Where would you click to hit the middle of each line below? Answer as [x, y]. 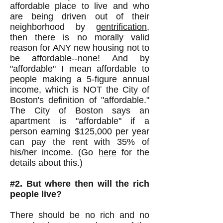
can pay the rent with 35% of [80, 142]
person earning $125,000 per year [80, 131]
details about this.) [46, 163]
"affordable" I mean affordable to [80, 69]
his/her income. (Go [54, 152]
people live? [36, 194]
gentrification [121, 27]
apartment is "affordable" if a [80, 121]
